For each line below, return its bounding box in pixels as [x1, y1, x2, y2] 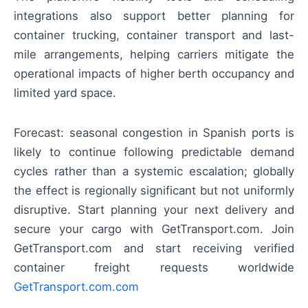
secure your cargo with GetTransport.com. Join [14, 221, 294, 236]
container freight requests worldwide [14, 260, 294, 274]
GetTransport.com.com [14, 279, 139, 294]
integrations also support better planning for [14, 8, 294, 23]
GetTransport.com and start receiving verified [14, 241, 294, 255]
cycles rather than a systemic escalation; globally [14, 164, 294, 178]
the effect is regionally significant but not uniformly [14, 183, 294, 197]
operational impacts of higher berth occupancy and [14, 66, 294, 80]
